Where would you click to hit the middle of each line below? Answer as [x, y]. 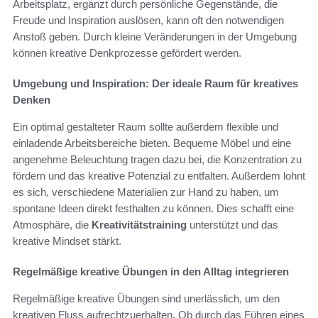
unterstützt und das [232, 225]
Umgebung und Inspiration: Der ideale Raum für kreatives [155, 84]
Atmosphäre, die [52, 225]
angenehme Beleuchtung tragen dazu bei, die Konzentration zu [157, 160]
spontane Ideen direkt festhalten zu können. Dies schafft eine [153, 209]
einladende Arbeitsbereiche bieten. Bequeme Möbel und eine [152, 143]
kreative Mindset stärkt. [67, 241]
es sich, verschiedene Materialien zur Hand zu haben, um [146, 192]
